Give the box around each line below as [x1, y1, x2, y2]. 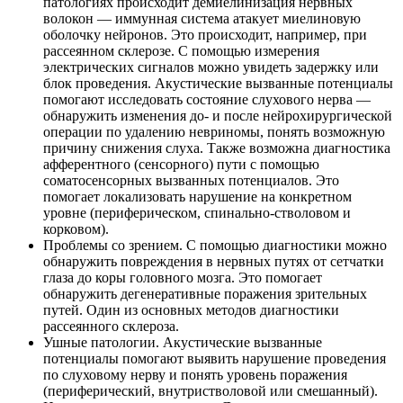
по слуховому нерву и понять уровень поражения [43, 366, 347, 382]
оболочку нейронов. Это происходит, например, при [43, 26, 367, 42]
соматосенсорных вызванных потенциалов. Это [43, 172, 339, 188]
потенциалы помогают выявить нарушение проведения [43, 350, 386, 366]
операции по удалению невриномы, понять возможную [43, 123, 385, 139]
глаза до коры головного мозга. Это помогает [43, 269, 322, 285]
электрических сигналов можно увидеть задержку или [43, 58, 379, 75]
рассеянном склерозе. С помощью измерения [43, 42, 319, 58]
